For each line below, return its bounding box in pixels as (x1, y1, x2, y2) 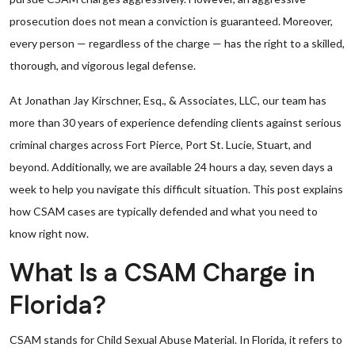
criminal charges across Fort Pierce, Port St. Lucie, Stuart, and (10, 138, 311, 151)
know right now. (10, 227, 89, 240)
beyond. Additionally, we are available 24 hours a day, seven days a (10, 160, 333, 174)
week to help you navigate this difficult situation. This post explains (10, 182, 343, 196)
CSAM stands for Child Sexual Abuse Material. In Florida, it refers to (10, 333, 342, 346)
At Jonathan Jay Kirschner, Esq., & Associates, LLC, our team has (10, 94, 326, 107)
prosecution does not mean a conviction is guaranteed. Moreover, (10, 14, 333, 28)
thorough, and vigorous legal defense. (10, 59, 196, 72)
